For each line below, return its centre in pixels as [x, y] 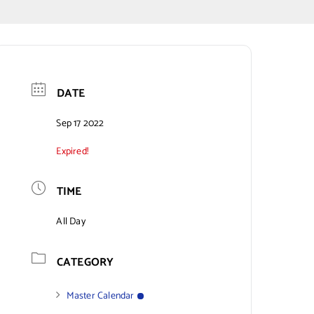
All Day [71, 222]
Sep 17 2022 [80, 123]
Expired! [72, 151]
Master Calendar [100, 296]
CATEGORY [85, 262]
